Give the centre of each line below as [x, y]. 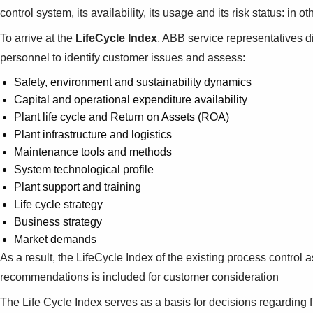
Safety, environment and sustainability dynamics [133, 82]
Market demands [55, 239]
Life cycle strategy [58, 204]
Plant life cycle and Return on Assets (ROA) [122, 117]
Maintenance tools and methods [93, 152]
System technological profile [84, 169]
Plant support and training [78, 187]
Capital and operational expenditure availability [131, 99]
